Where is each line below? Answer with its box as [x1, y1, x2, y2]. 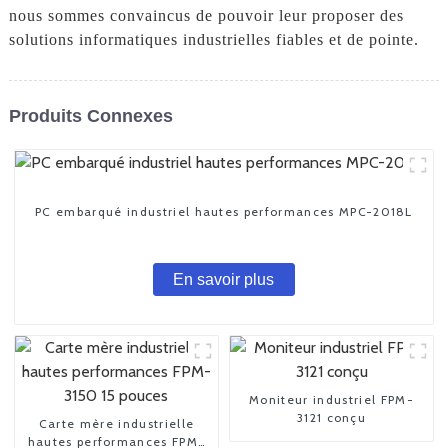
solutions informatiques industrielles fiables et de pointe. [8, 30, 419, 48]
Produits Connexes [8, 106, 173, 127]
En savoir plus [173, 271, 275, 289]
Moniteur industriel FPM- [249, 392, 414, 408]
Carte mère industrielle [38, 416, 195, 432]
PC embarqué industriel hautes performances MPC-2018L [35, 203, 413, 219]
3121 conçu [296, 410, 367, 426]
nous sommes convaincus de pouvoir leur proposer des [8, 6, 404, 24]
